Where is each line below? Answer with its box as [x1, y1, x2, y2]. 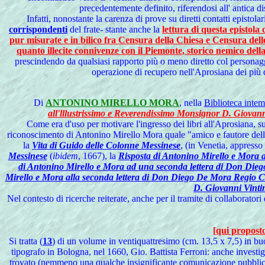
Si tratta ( [9, 236, 43, 246]
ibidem [52, 151, 78, 161]
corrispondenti [9, 24, 67, 34]
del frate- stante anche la [67, 24, 162, 34]
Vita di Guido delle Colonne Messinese [32, 140, 180, 150]
